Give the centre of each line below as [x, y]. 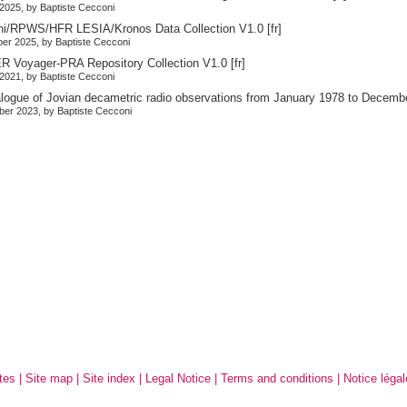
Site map [50, 379]
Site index [109, 379]
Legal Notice [179, 379]
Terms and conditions [278, 379]
